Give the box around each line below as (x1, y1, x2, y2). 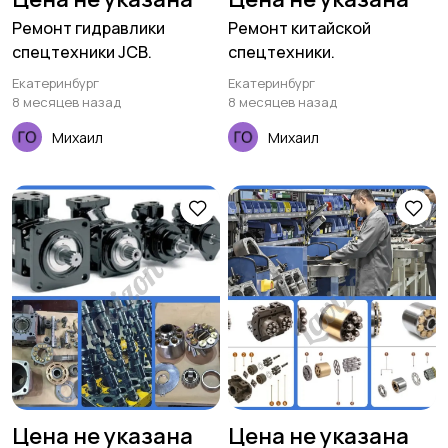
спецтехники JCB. (12, 41, 152, 64)
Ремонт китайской (228, 17, 371, 40)
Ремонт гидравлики (12, 17, 165, 40)
